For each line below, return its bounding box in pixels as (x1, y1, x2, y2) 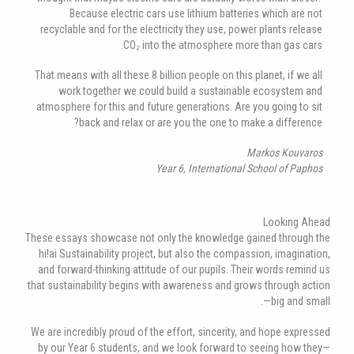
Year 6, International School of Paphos (156, 162, 322, 175)
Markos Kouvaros (247, 146, 322, 160)
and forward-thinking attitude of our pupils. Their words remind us (38, 263, 330, 277)
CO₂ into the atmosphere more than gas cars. (123, 38, 322, 51)
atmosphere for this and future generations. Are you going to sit (36, 100, 322, 114)
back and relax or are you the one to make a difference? (79, 116, 322, 130)
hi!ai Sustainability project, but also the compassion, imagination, (39, 247, 330, 261)
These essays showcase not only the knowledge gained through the (25, 232, 330, 245)
